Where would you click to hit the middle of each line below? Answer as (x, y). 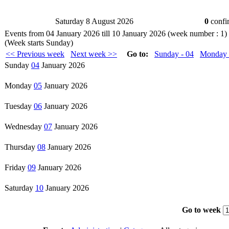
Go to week (202, 210)
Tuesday (18, 106)
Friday (15, 167)
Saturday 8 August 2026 (94, 21)
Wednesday (23, 127)
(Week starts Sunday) (39, 43)
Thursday (20, 147)
